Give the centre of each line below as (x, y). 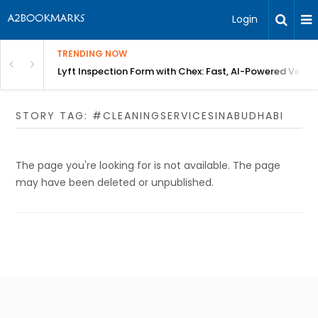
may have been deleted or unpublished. (115, 182)
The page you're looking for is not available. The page (148, 165)
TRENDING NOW (92, 54)
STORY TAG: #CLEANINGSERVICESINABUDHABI (150, 116)
